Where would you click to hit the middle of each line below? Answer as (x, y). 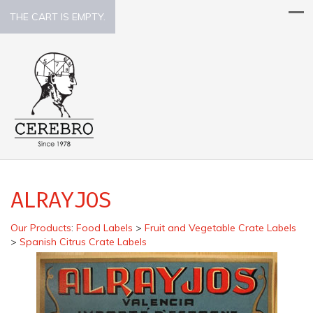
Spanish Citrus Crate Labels (83, 241)
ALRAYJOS (61, 199)
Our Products (41, 227)
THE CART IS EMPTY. (58, 17)
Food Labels (104, 227)
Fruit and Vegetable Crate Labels (220, 227)
